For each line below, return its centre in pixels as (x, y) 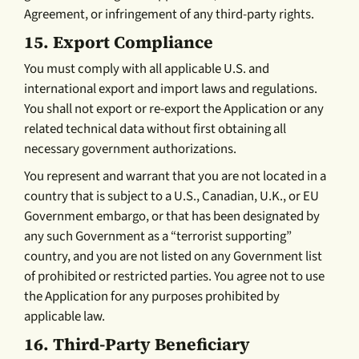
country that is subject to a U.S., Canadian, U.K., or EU (172, 196)
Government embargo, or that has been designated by (172, 216)
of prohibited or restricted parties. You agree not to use (175, 276)
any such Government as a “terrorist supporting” (158, 236)
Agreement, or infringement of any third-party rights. (169, 14)
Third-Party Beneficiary (152, 344)
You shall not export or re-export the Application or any (174, 109)
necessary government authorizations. (131, 149)
